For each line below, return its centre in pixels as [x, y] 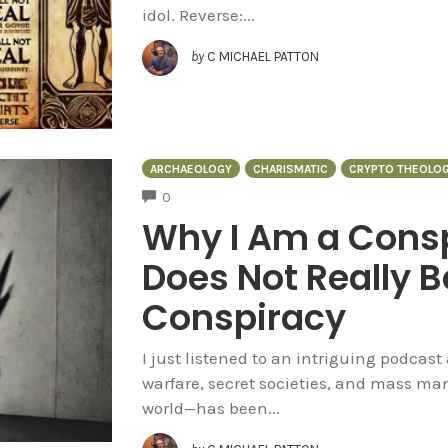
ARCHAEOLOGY [190, 169]
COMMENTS [206, 195]
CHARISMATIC [290, 169]
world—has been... [210, 408]
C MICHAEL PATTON [262, 57]
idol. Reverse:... [198, 14]
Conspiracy [243, 318]
